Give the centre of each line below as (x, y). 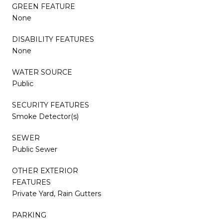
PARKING (29, 215)
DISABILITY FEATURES (53, 39)
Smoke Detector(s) (45, 116)
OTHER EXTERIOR (45, 170)
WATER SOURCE (42, 72)
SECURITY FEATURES (51, 105)
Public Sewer (35, 149)
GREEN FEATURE (44, 6)
